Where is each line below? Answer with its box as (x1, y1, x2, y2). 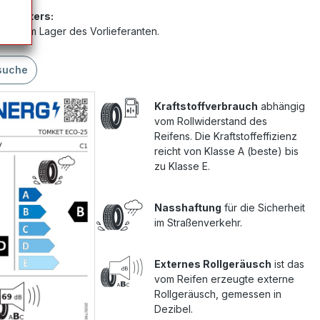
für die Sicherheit (221, 201, 306, 214)
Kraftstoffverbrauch (154, 100, 259, 112)
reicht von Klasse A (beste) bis (154, 145, 299, 157)
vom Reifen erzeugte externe (154, 273, 295, 285)
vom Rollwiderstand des (154, 115, 268, 127)
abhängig (258, 100, 306, 112)
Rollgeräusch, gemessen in (154, 288, 282, 300)
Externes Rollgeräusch (154, 258, 272, 270)
